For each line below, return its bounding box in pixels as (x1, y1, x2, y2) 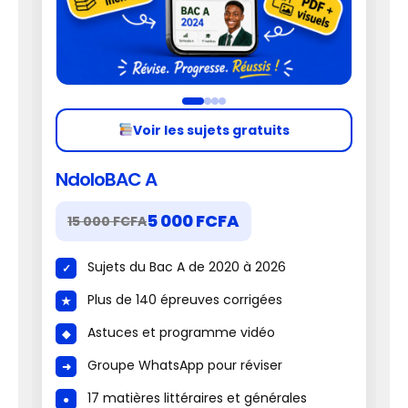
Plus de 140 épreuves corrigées (87, 291, 282, 309)
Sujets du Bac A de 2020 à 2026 (87, 258, 286, 276)
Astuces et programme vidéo (87, 323, 275, 342)
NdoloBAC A (56, 167, 157, 192)
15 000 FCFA (67, 212, 147, 230)
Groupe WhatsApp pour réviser (87, 356, 282, 374)
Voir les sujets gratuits (132, 121, 290, 139)
